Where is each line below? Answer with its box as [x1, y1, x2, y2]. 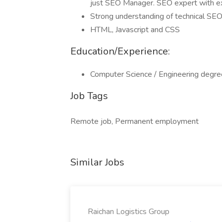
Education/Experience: [70, 45, 170, 58]
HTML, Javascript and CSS [90, 24, 180, 35]
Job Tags [70, 89, 108, 103]
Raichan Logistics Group [88, 206, 169, 217]
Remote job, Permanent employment [70, 116, 199, 127]
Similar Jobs [70, 156, 124, 169]
